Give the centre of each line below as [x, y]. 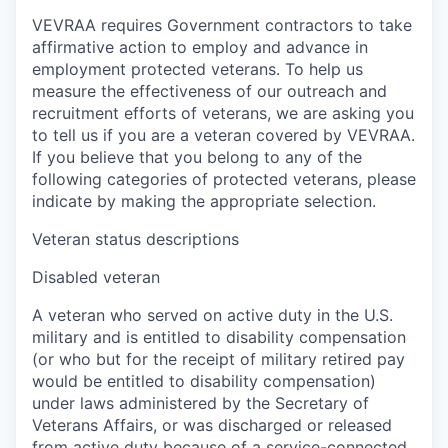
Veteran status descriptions [135, 238]
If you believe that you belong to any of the [197, 156]
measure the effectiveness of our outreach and [209, 90]
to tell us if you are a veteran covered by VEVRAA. [223, 134]
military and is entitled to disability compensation [219, 336]
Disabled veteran [96, 276]
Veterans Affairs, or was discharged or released [212, 424]
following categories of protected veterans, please [224, 178]
